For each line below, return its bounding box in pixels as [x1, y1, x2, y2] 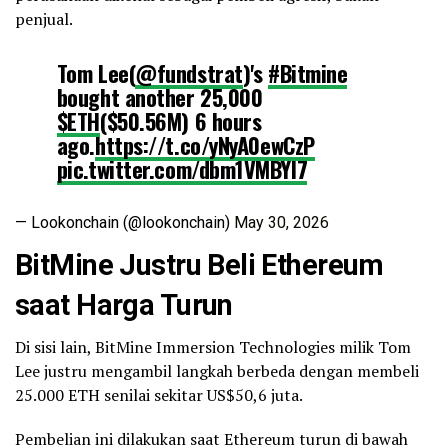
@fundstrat [135, 56, 243, 90]
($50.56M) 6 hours [100, 104, 262, 138]
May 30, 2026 [234, 213, 329, 233]
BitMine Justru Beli [15, 248, 262, 283]
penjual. [15, 8, 73, 31]
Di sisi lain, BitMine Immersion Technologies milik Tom [15, 336, 411, 359]
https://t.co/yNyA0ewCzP [95, 128, 315, 162]
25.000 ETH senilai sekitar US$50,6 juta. [15, 384, 303, 407]
